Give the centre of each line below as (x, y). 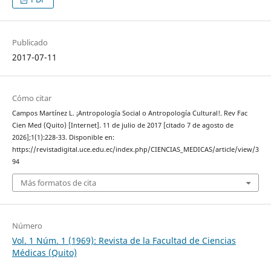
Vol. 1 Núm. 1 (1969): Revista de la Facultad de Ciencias (124, 241)
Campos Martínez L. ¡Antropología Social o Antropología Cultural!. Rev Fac (129, 113)
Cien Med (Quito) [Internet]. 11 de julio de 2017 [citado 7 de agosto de (122, 125)
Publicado (30, 43)
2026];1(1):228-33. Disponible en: (63, 137)
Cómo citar (31, 98)
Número (27, 226)
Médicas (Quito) (44, 253)
